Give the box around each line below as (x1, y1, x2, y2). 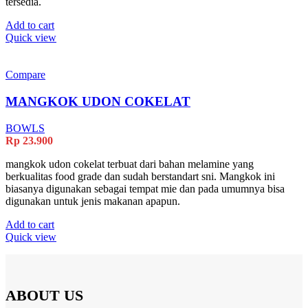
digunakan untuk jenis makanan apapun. (5, 195, 180, 207)
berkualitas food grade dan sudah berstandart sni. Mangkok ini (5, 170, 275, 182)
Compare (5, 69, 45, 81)
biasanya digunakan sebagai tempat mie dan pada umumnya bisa (5, 182, 285, 195)
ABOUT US (5, 286, 83, 304)
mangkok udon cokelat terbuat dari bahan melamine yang (5, 157, 254, 170)
